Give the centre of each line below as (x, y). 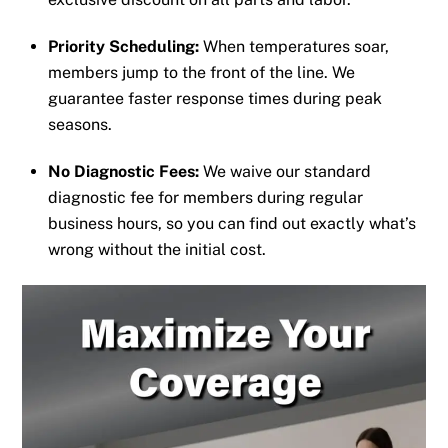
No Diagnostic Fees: (123, 171)
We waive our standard (285, 171)
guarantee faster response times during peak (215, 99)
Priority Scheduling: (123, 47)
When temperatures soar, (294, 47)
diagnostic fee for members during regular (205, 197)
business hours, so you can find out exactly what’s (232, 223)
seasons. (80, 125)
